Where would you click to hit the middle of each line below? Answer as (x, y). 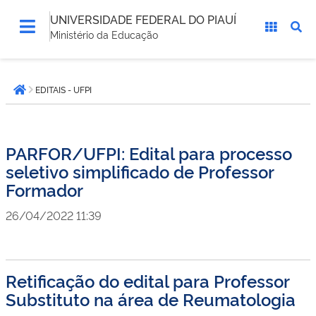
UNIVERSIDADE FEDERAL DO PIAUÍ (143, 19)
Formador (44, 189)
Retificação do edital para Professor (147, 280)
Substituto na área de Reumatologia (151, 299)
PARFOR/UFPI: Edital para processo (149, 153)
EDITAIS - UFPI (63, 90)
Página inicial (56, 97)
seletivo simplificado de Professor (140, 171)
